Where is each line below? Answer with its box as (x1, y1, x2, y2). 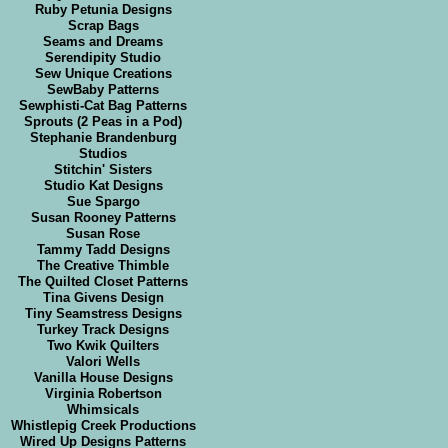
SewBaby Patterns (47, 82, 160, 98)
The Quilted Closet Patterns (18, 274, 189, 290)
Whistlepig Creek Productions (10, 418, 196, 434)
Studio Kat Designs (43, 178, 163, 194)
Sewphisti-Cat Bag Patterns (19, 98, 188, 114)
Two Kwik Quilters (47, 338, 160, 354)
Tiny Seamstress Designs (24, 306, 182, 322)
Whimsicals (67, 402, 140, 418)
